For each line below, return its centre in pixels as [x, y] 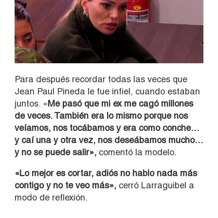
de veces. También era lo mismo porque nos [101, 115]
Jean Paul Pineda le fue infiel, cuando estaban [107, 91]
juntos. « [31, 103]
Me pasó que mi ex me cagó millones [120, 103]
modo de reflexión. [51, 197]
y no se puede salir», [57, 152]
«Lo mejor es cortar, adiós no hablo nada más [106, 173]
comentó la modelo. [137, 152]
